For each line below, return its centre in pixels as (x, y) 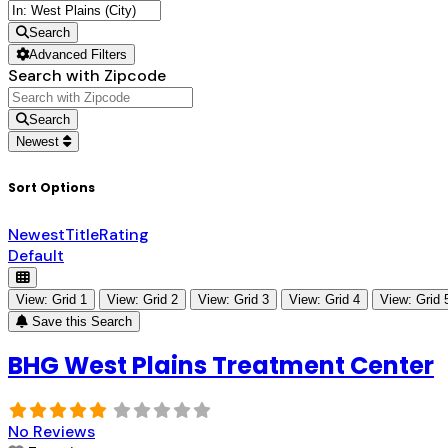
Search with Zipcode (87, 76)
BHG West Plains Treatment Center (221, 365)
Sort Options (51, 188)
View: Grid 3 (233, 299)
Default (36, 255)
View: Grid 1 (51, 299)
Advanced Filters (78, 55)
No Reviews (51, 431)
